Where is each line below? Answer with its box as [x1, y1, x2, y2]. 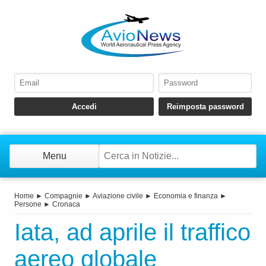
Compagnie [45, 192, 83, 201]
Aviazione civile [93, 192, 143, 201]
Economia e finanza [154, 192, 218, 201]
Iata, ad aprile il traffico [14, 219, 251, 246]
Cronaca [52, 200, 80, 209]
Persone [14, 200, 42, 209]
